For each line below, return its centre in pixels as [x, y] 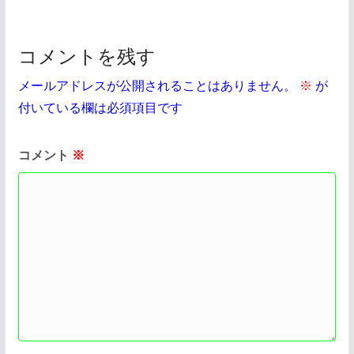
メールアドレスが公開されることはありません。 [157, 85]
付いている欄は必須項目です [100, 107]
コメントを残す [87, 55]
